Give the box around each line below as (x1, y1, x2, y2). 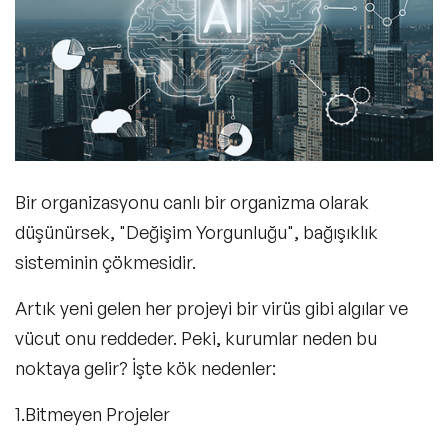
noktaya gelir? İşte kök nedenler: (15, 357, 276, 380)
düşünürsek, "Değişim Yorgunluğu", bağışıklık (15, 221, 378, 244)
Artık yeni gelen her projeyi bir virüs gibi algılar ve (15, 297, 408, 320)
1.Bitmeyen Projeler (15, 403, 170, 426)
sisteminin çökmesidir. (15, 251, 200, 274)
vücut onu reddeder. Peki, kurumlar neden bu (15, 327, 377, 350)
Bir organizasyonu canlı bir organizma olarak (15, 191, 369, 214)
